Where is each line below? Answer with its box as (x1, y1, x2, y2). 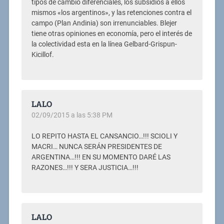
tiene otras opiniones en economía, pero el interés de (31, 29, 192, 38)
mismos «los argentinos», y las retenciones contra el (31, 8, 191, 17)
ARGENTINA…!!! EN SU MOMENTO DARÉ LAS (31, 153, 170, 162)
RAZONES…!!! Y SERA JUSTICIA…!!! (31, 163, 138, 172)
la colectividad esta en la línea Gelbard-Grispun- (31, 40, 177, 49)
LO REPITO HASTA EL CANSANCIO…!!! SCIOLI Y (31, 132, 177, 141)
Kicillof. (31, 50, 54, 59)
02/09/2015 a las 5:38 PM (31, 111, 112, 119)
